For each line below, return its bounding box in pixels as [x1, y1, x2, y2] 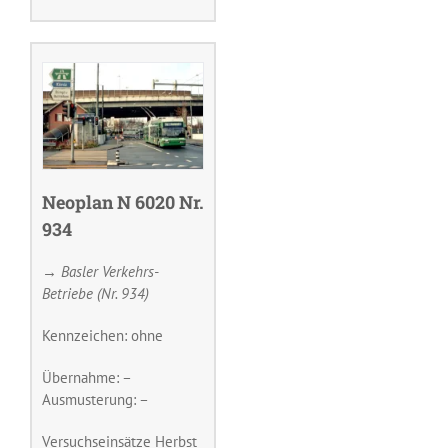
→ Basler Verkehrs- [42, 261, 159, 281]
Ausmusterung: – [42, 389, 149, 409]
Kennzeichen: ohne [42, 325, 163, 345]
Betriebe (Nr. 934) [42, 283, 149, 303]
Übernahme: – [42, 367, 132, 387]
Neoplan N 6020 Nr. [42, 189, 204, 214]
